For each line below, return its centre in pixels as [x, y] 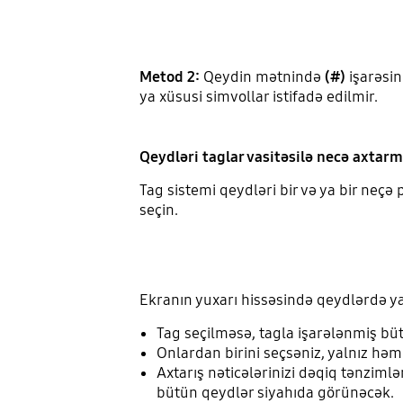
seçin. [158, 210]
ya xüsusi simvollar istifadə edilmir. [258, 97]
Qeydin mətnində [262, 77]
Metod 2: [171, 77]
